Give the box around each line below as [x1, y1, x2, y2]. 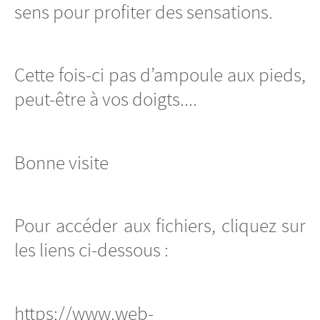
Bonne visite [14, 150, 109, 175]
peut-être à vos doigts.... [14, 87, 197, 112]
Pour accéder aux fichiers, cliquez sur [14, 214, 306, 239]
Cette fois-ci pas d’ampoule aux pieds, [14, 63, 306, 88]
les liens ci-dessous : [14, 238, 169, 263]
